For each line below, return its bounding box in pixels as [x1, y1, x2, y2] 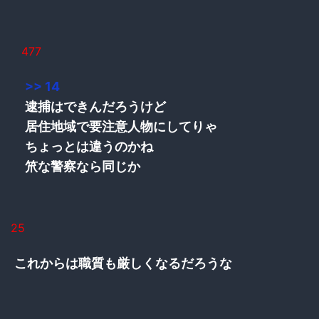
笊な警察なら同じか [25, 158, 140, 174]
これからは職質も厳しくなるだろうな [14, 255, 232, 271]
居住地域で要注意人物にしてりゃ [25, 118, 217, 134]
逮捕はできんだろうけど [25, 98, 166, 114]
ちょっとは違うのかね [25, 138, 153, 154]
